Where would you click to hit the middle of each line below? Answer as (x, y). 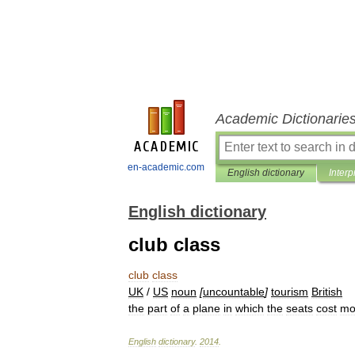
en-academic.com (166, 167)
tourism (290, 292)
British (327, 292)
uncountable (234, 292)
